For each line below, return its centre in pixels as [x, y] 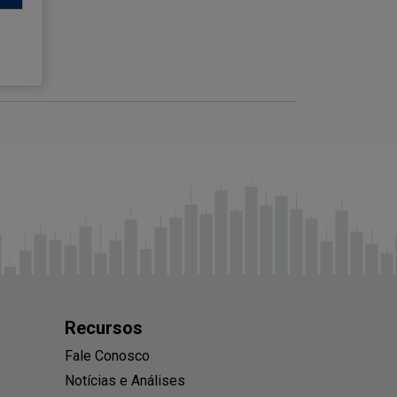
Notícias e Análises [125, 381]
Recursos [104, 328]
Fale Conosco [107, 356]
